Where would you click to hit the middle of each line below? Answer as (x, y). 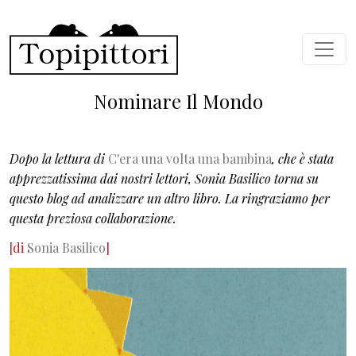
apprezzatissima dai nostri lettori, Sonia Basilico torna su (164, 178)
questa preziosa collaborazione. (93, 218)
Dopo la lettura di (59, 158)
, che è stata (303, 158)
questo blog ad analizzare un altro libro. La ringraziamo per (170, 198)
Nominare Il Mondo (178, 101)
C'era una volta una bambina (190, 158)
